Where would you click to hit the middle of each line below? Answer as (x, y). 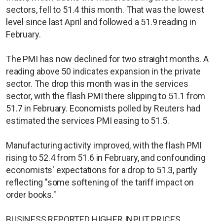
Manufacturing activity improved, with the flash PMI (104, 145)
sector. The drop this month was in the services (97, 83)
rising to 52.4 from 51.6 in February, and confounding (106, 157)
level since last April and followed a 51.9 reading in (101, 22)
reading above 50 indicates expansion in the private (103, 71)
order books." (31, 194)
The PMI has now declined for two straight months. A (107, 59)
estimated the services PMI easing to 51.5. (88, 120)
